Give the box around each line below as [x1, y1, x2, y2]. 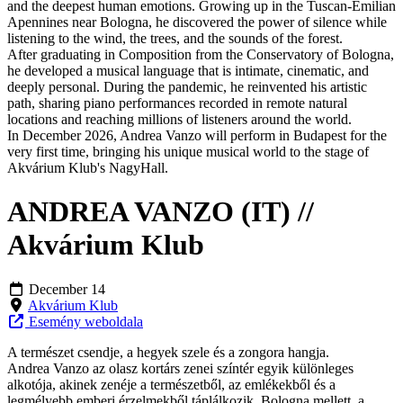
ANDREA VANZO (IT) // [7, 195, 314, 228]
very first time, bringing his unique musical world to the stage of [7, 143, 369, 159]
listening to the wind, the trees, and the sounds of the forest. [7, 30, 343, 46]
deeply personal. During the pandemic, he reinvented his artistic [7, 78, 367, 94]
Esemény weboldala [25, 313, 143, 329]
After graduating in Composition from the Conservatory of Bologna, [7, 46, 394, 62]
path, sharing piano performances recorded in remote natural [7, 94, 347, 111]
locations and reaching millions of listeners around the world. [7, 111, 352, 127]
